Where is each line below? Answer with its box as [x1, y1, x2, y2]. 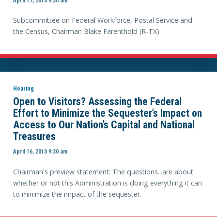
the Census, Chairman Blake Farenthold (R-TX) [13, 27, 159, 36]
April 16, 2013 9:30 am [13, 148, 67, 155]
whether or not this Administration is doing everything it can [13, 178, 202, 187]
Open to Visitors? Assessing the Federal [13, 95, 182, 108]
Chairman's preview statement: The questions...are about [13, 167, 193, 176]
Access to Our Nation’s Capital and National [13, 118, 195, 131]
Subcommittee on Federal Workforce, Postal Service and [13, 15, 192, 25]
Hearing [13, 84, 34, 92]
